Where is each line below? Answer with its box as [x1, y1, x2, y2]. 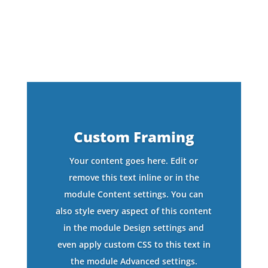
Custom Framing [73, 127, 194, 147]
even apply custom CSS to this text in [57, 239, 211, 251]
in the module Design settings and [63, 222, 205, 234]
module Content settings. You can [64, 188, 204, 200]
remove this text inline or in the [68, 172, 199, 184]
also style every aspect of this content [56, 205, 212, 217]
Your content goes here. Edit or [69, 155, 199, 167]
